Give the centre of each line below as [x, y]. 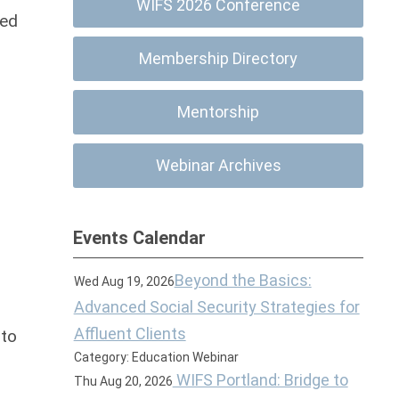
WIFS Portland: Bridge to [260, 380]
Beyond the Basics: [243, 280]
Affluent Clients [130, 334]
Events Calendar [140, 238]
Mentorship [219, 112]
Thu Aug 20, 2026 [123, 381]
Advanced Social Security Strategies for [216, 307]
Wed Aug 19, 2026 [124, 281]
